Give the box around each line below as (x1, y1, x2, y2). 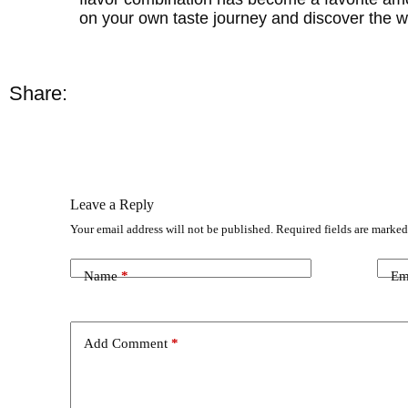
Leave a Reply (70, 196, 155, 212)
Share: (9, 82, 67, 106)
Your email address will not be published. (70, 221, 274, 236)
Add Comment (84, 336, 168, 352)
